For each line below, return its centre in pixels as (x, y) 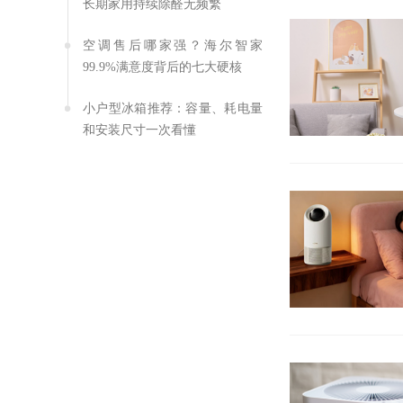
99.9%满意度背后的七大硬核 (162, 67)
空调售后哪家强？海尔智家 (173, 45)
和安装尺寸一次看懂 (139, 130)
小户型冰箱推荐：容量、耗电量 (173, 108)
